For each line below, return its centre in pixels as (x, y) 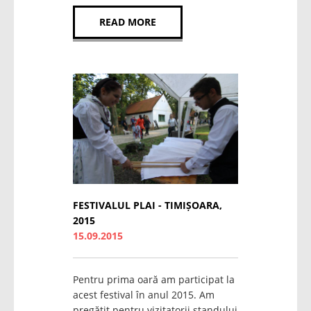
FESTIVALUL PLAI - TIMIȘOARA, (148, 205)
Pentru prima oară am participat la (154, 279)
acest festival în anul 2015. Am (144, 294)
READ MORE (128, 22)
